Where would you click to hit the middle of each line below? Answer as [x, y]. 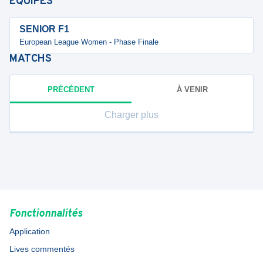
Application [30, 231]
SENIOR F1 [44, 29]
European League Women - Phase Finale [89, 42]
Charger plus [131, 115]
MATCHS [31, 59]
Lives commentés [42, 249]
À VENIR [192, 89]
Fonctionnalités [46, 214]
